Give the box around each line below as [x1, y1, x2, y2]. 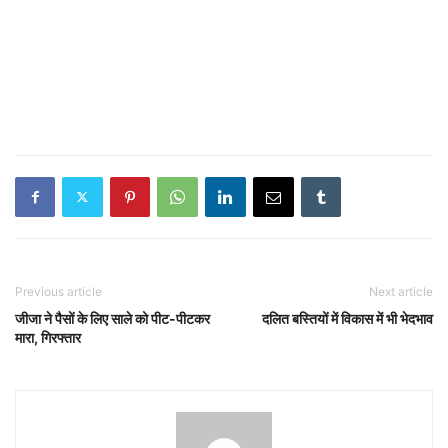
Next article [369, 283, 433, 299]
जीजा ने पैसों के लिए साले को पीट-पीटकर [15, 309, 210, 327]
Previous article [15, 283, 102, 299]
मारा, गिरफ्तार [15, 328, 81, 346]
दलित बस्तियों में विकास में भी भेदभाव [262, 309, 433, 327]
